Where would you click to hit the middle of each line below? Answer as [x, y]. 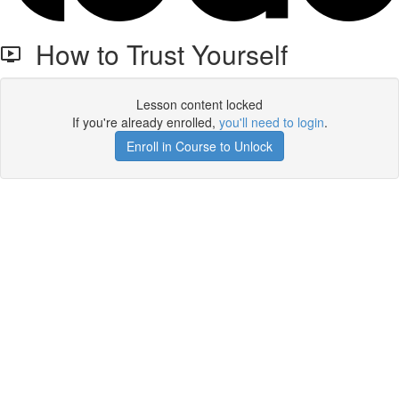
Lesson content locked [199, 104]
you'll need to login [271, 122]
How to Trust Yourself [155, 54]
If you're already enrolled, [145, 122]
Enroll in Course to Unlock [199, 146]
